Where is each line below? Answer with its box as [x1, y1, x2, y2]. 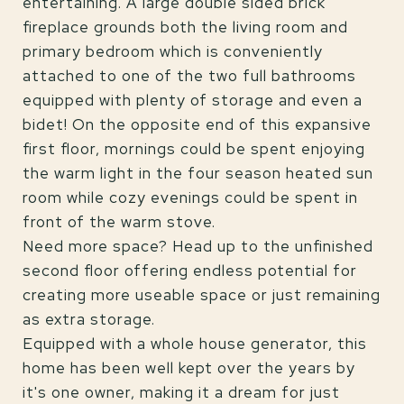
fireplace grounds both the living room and [23, 17, 348, 37]
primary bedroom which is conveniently [23, 41, 323, 61]
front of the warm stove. [23, 212, 216, 232]
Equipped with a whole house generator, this [23, 334, 367, 353]
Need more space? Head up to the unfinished [23, 236, 373, 256]
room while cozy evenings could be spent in [23, 188, 358, 207]
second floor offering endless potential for [23, 261, 357, 280]
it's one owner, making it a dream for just [23, 382, 340, 402]
